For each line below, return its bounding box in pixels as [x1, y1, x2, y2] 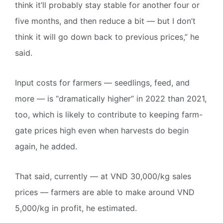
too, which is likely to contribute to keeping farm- [15, 109, 203, 119]
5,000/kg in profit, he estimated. [15, 203, 137, 213]
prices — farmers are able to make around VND [15, 187, 195, 197]
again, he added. [15, 141, 77, 151]
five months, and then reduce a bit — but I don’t [15, 15, 196, 26]
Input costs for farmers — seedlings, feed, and [15, 77, 190, 88]
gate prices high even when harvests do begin [15, 125, 189, 135]
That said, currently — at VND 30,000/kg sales [15, 171, 191, 181]
